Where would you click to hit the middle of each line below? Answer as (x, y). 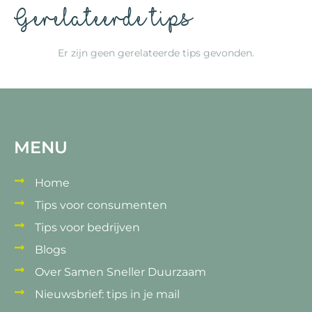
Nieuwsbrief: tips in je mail (107, 294)
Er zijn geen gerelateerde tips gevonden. (156, 53)
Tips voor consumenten (101, 205)
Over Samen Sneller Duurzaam (120, 272)
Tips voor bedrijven (87, 227)
